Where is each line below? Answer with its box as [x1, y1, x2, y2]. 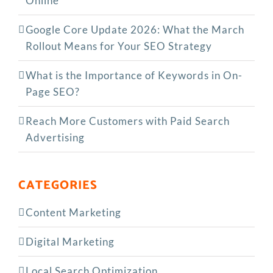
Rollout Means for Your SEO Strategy [26, 40, 212, 53]
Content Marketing [26, 206, 121, 219]
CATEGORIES [18, 175, 97, 196]
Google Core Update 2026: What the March [26, 23, 244, 37]
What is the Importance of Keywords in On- [26, 69, 243, 82]
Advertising [26, 131, 85, 144]
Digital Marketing [26, 235, 115, 249]
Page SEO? [26, 85, 80, 99]
